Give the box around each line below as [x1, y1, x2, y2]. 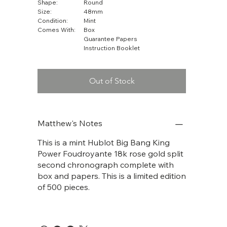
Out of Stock [89, 76, 135, 86]
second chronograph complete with [37, 160, 174, 170]
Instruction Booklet [83, 44, 140, 52]
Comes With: [37, 26, 75, 34]
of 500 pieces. [37, 182, 90, 193]
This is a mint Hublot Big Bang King [37, 137, 170, 148]
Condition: [37, 17, 68, 25]
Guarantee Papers [83, 35, 137, 43]
